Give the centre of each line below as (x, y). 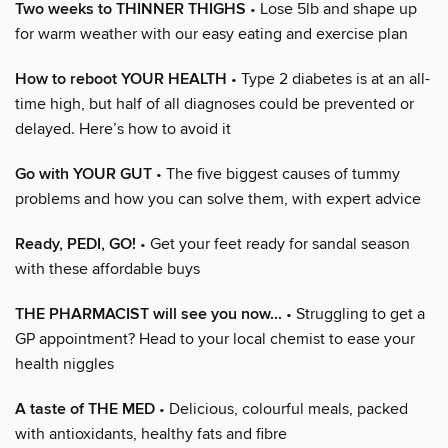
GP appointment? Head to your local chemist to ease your (215, 338)
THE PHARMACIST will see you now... (148, 314)
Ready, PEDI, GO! (75, 244)
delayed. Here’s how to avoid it (123, 128)
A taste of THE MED (85, 409)
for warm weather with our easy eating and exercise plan (211, 33)
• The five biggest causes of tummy (276, 173)
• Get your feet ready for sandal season (273, 243)
